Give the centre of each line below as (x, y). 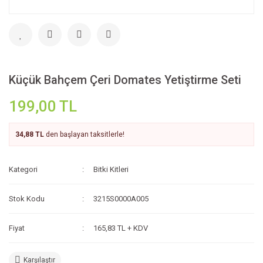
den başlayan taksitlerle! (84, 134)
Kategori (23, 169)
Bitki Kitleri (111, 169)
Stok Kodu (27, 199)
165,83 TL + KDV (121, 228)
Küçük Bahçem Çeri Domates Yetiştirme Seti (125, 80)
